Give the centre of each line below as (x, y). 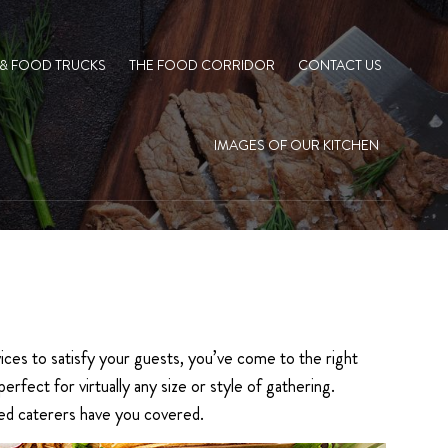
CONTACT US (339, 65)
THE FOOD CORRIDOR (201, 65)
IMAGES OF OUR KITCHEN (296, 145)
